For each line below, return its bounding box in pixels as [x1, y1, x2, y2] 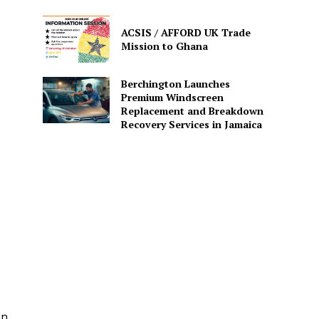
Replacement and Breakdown [120, 103, 263, 117]
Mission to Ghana [120, 38, 208, 53]
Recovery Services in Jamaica [120, 117, 262, 131]
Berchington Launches [120, 76, 230, 90]
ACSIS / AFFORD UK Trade [120, 25, 251, 39]
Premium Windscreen [120, 90, 224, 104]
